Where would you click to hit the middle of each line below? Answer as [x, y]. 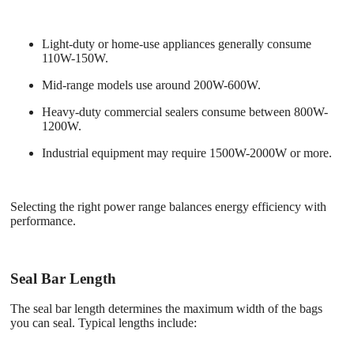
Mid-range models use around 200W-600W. [151, 85]
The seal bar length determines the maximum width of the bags [166, 309]
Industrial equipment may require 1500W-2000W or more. [187, 153]
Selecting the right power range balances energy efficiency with [168, 207]
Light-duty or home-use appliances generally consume [177, 44]
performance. [43, 221]
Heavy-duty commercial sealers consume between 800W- [185, 112]
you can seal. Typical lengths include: [104, 323]
